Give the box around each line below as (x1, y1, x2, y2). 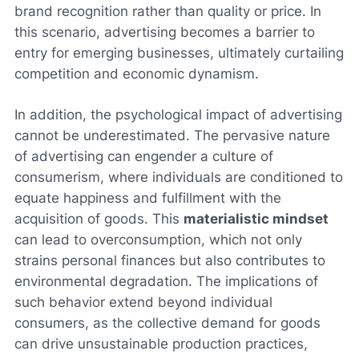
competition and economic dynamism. (14, 65, 259, 82)
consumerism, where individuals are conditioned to (14, 168, 343, 185)
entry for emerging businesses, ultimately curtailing (14, 44, 344, 61)
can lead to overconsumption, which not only (14, 231, 302, 248)
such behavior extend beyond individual (14, 293, 272, 310)
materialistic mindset (184, 210, 329, 227)
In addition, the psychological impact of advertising (14, 106, 342, 123)
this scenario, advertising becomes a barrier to (14, 23, 315, 40)
